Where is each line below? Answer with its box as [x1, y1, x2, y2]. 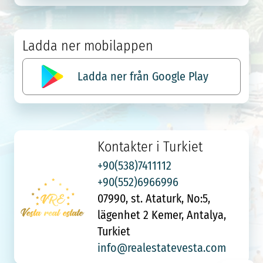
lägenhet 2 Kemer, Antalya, [97, 205, 227, 223]
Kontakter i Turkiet [97, 137, 203, 157]
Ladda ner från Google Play [77, 68, 209, 85]
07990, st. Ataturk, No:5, [97, 189, 211, 207]
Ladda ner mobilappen [22, 35, 154, 55]
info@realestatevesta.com [97, 238, 227, 256]
